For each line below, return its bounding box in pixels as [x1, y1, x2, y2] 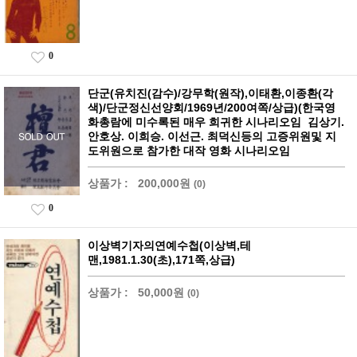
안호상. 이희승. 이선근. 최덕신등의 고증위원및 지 [88, 130, 336, 143]
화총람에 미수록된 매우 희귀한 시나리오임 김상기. [88, 116, 344, 129]
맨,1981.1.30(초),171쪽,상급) [88, 253, 235, 267]
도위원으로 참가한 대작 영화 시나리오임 [88, 144, 290, 158]
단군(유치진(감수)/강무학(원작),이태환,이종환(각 [88, 87, 333, 100]
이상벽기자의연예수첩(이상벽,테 [88, 239, 251, 253]
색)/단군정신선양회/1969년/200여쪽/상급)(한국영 [88, 101, 335, 115]
